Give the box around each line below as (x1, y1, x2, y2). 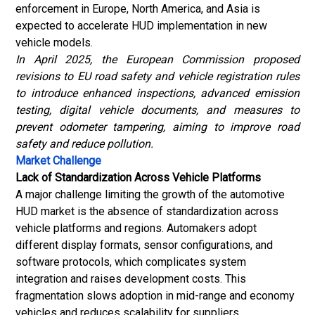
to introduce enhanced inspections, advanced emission (15, 86, 300, 100)
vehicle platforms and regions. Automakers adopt (15, 221, 257, 235)
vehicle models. (15, 36, 93, 49)
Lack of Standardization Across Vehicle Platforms (15, 171, 261, 184)
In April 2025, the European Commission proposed (15, 53, 300, 66)
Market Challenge (15, 154, 101, 167)
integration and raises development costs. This (15, 272, 246, 285)
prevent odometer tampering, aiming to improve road (15, 120, 300, 134)
